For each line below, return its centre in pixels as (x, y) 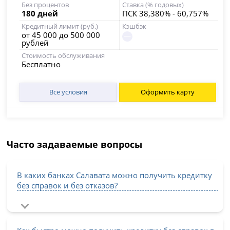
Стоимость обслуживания (63, 55)
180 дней (40, 13)
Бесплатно (41, 64)
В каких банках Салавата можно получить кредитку (115, 175)
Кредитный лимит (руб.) (60, 26)
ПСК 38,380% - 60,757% (165, 13)
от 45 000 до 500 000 (61, 35)
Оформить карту (167, 92)
